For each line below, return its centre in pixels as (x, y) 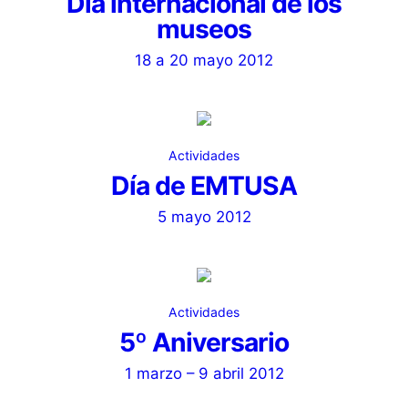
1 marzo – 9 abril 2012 (204, 373)
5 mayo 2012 (204, 217)
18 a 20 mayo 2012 (204, 60)
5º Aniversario (204, 342)
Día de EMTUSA (204, 186)
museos (204, 29)
